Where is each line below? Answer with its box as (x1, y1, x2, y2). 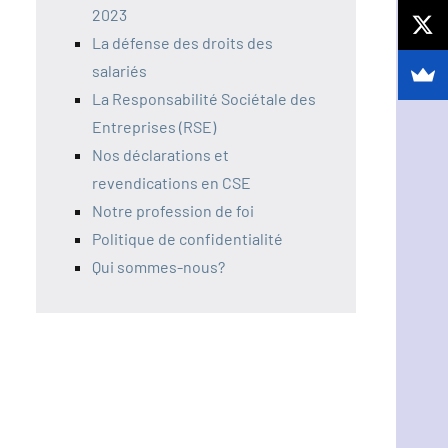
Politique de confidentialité (92, 229, 283, 249)
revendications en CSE (92, 173, 251, 193)
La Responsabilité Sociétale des (92, 89, 316, 109)
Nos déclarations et (92, 145, 229, 165)
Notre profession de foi (92, 201, 254, 221)
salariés (92, 61, 147, 81)
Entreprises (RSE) (92, 117, 216, 137)
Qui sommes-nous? (92, 257, 225, 277)
